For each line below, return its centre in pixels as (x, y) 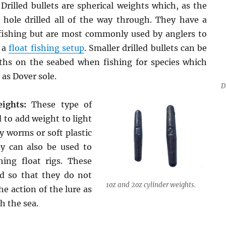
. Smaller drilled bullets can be (146, 48)
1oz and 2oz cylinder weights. (151, 185)
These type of (59, 104)
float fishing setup (46, 48)
